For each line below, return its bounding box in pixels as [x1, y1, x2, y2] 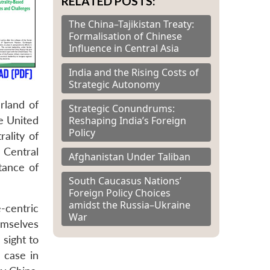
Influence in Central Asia [69, 41, 179, 55]
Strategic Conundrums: [69, 101, 175, 115]
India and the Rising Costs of [69, 65, 199, 79]
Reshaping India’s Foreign [69, 113, 186, 127]
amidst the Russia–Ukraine [69, 198, 190, 212]
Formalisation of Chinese [69, 29, 182, 43]
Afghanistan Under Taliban [69, 149, 190, 163]
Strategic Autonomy [69, 77, 160, 91]
